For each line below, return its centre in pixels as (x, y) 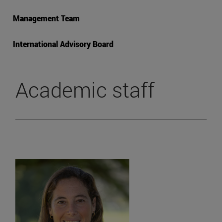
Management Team (46, 18)
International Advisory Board (63, 44)
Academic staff (85, 90)
